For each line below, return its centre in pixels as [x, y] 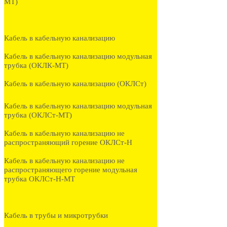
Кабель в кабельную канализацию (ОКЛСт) [75, 84]
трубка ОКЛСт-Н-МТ [40, 179]
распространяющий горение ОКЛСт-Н [68, 143]
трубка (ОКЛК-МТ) [36, 66]
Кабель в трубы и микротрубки [56, 216]
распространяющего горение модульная [71, 170]
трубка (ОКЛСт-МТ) [38, 115]
